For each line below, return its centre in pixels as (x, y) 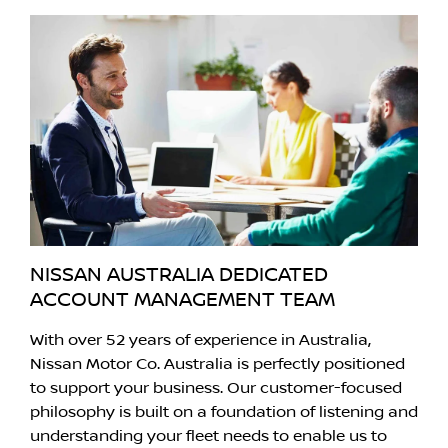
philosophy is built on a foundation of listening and (224, 411)
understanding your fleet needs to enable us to (208, 435)
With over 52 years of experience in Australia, (200, 339)
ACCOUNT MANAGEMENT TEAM (182, 299)
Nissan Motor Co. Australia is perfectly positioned (217, 363)
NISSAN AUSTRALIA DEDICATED (179, 274)
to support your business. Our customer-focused (216, 387)
